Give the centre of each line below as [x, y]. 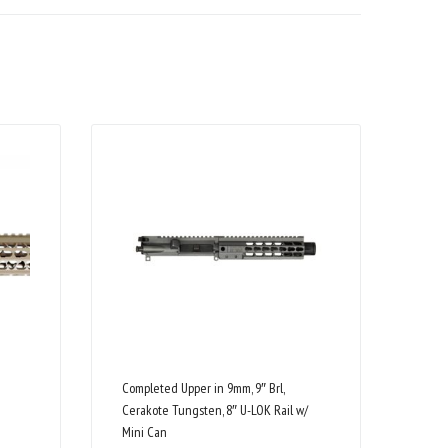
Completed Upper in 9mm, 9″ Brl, [203, 388]
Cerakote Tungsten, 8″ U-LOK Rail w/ [215, 410]
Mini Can [144, 432]
